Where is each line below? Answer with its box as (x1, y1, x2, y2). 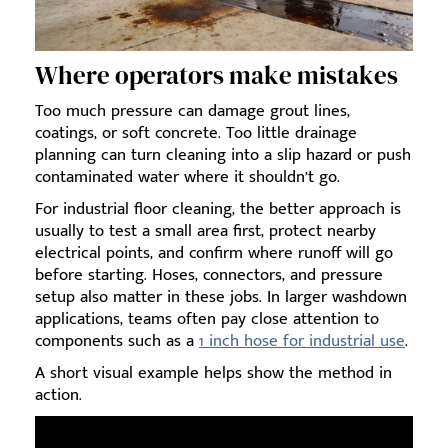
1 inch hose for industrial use (199, 327, 405, 356)
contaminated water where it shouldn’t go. (35, 163, 340, 192)
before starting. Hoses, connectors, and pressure (35, 261, 383, 290)
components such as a (35, 327, 199, 356)
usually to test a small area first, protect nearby (35, 217, 376, 246)
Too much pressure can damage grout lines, (35, 97, 350, 126)
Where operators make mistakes (35, 58, 398, 93)
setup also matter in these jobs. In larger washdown (35, 283, 407, 312)
